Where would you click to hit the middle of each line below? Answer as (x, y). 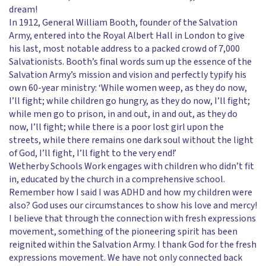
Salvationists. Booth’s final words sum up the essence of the (130, 62)
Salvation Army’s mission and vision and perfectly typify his (128, 75)
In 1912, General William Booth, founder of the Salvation (123, 23)
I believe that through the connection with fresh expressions (132, 218)
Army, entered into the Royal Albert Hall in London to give (127, 36)
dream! (24, 9)
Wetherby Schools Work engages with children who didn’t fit (132, 166)
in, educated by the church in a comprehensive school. (118, 179)
